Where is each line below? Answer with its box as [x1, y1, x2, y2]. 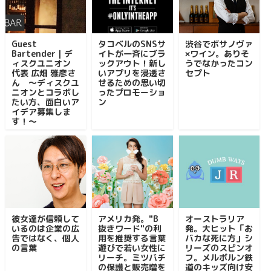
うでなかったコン [184, 57, 253, 69]
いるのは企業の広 [11, 223, 79, 234]
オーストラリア [184, 213, 244, 224]
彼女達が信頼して [11, 213, 79, 224]
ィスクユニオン [11, 57, 71, 69]
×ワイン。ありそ [184, 48, 249, 59]
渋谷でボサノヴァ [184, 38, 253, 50]
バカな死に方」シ [184, 232, 253, 244]
